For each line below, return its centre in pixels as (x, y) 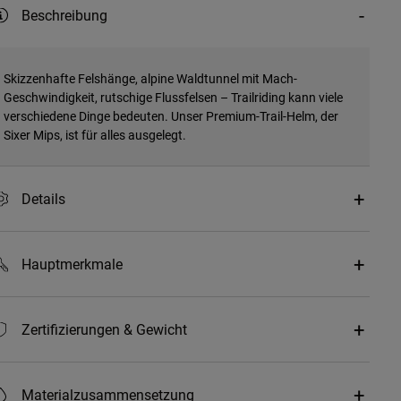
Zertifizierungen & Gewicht (104, 329)
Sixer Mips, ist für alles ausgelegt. (94, 135)
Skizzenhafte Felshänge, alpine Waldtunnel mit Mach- (150, 79)
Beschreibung (64, 15)
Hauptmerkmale (72, 264)
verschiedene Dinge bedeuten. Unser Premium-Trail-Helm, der (171, 116)
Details (43, 199)
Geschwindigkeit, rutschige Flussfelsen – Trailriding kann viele (173, 98)
